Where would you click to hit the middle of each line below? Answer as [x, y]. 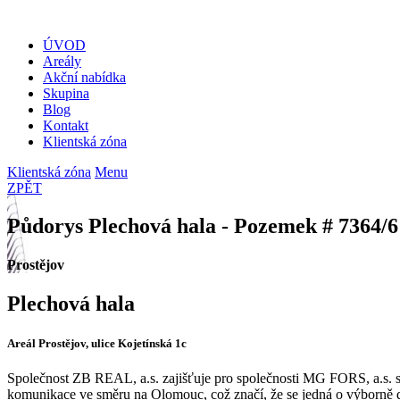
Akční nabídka [84, 77]
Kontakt [66, 125]
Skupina [66, 93]
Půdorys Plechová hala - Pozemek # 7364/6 [203, 225]
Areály [62, 61]
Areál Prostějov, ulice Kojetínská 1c [97, 343]
